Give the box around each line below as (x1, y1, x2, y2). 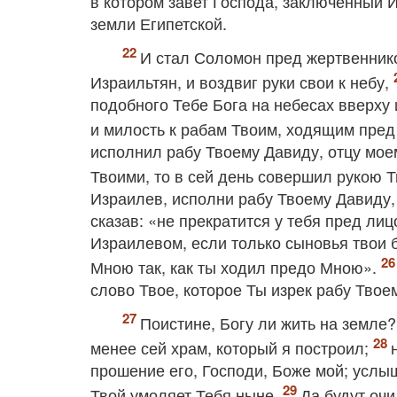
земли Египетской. (90, 12, 227, 35)
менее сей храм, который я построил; (90, 336, 373, 359)
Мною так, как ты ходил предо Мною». (90, 255, 381, 278)
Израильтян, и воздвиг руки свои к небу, (90, 70, 393, 93)
